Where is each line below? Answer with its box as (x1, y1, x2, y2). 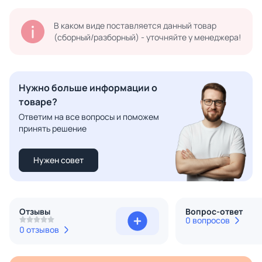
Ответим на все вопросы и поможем (19, 111, 159, 123)
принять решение (19, 123, 87, 135)
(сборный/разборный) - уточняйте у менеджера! (54, 32, 241, 43)
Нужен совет (33, 154, 84, 166)
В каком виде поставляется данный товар (54, 20, 216, 32)
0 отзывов (19, 224, 59, 236)
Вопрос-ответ (185, 206, 243, 218)
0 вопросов (185, 215, 230, 226)
